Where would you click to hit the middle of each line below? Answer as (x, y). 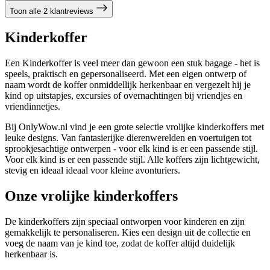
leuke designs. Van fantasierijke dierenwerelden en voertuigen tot (128, 138)
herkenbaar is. (31, 254)
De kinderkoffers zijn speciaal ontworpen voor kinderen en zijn (125, 221)
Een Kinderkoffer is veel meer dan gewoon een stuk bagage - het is (132, 63)
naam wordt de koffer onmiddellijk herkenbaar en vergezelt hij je (128, 85)
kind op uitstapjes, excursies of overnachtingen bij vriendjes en (124, 96)
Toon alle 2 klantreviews (53, 11)
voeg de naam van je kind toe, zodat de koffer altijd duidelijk (120, 243)
